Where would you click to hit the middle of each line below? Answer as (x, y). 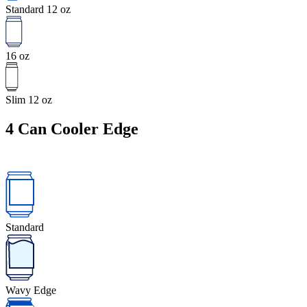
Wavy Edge (31, 290)
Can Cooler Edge (78, 128)
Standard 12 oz (38, 10)
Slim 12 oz (29, 100)
